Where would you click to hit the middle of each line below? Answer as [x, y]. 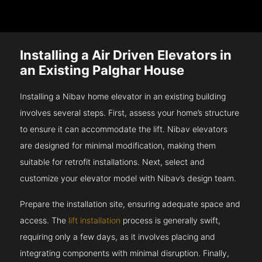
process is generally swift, [171, 220]
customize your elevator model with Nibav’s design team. [128, 178]
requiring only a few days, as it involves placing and [118, 237]
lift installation [95, 220]
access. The [44, 220]
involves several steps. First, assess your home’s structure [130, 113]
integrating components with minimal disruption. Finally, [125, 253]
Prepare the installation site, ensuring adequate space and [130, 204]
